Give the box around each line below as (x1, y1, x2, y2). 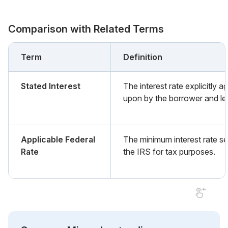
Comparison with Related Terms (8, 22, 164, 35)
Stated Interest (21, 80, 80, 91)
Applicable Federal (21, 134, 95, 145)
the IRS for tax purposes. (123, 146, 215, 157)
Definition (123, 51, 162, 62)
